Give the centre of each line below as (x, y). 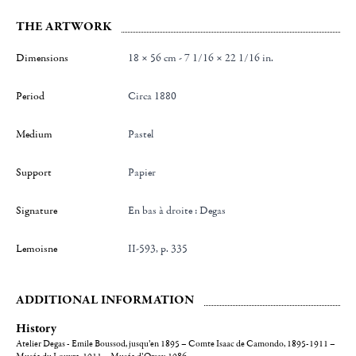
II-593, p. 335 (158, 248)
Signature (37, 210)
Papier (145, 172)
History (36, 328)
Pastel (144, 134)
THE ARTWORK (64, 26)
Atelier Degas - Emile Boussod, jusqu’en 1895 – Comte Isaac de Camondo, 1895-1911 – (176, 343)
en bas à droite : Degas (180, 210)
